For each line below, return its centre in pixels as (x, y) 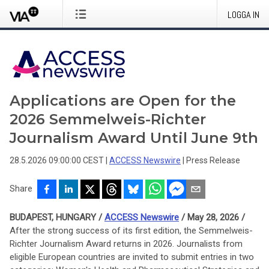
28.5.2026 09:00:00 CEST (57, 160)
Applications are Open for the (123, 101)
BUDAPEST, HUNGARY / (57, 217)
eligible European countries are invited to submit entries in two (132, 257)
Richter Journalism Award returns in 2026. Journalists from (126, 244)
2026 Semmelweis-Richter (108, 119)
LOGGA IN (243, 15)
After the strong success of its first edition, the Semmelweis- (131, 231)
